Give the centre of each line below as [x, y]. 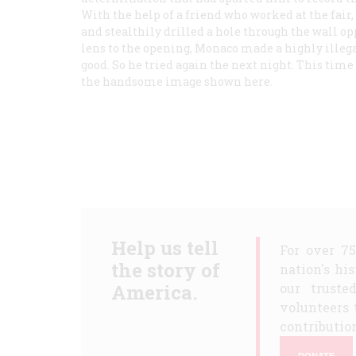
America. [154, 292]
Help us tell [164, 248]
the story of [165, 270]
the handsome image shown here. [177, 81]
